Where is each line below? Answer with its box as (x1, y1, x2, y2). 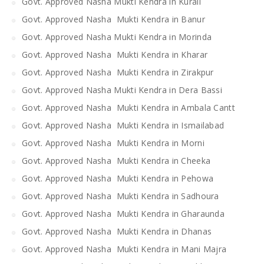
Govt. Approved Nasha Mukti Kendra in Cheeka (22, 154, 211, 166)
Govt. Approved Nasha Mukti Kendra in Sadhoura (22, 190, 219, 202)
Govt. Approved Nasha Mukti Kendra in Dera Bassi (22, 84, 223, 95)
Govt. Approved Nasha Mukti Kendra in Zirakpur (22, 66, 214, 78)
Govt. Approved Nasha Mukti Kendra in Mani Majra (22, 243, 227, 255)
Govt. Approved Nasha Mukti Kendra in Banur (22, 13, 205, 25)
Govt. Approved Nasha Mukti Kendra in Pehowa (22, 172, 214, 184)
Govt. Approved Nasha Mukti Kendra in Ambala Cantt (22, 101, 235, 113)
